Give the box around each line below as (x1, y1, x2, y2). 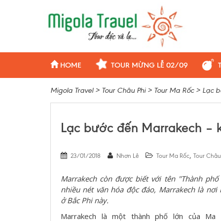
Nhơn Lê (116, 152, 139, 159)
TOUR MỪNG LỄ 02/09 (111, 60, 188, 70)
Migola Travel (50, 85, 93, 95)
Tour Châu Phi (102, 85, 146, 95)
